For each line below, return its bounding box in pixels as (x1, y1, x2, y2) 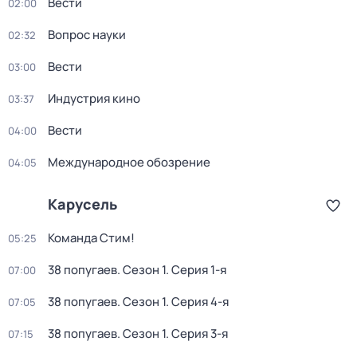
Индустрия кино (48, 90, 140, 107)
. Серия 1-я (166, 261, 226, 278)
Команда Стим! (48, 229, 135, 246)
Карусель (48, 194, 117, 214)
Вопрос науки (48, 26, 126, 43)
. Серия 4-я (166, 293, 229, 310)
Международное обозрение (48, 154, 210, 171)
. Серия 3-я (166, 325, 228, 342)
